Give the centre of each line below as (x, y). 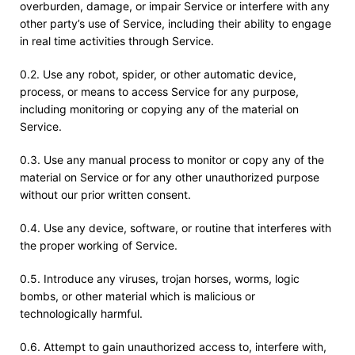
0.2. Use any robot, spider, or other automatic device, (158, 74)
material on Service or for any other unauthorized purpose (170, 177)
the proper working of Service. (99, 245)
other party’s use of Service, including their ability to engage (176, 23)
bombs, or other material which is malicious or (137, 296)
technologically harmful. (81, 313)
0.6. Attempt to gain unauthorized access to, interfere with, (173, 347)
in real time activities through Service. (117, 41)
